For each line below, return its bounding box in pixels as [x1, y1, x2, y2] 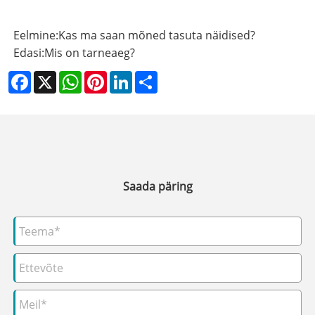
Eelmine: [13, 27, 58, 44]
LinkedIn [132, 69, 176, 85]
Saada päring [122, 179, 193, 195]
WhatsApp [82, 69, 136, 85]
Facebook [31, 69, 82, 85]
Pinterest [107, 69, 155, 85]
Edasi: [13, 45, 44, 61]
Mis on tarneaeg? [44, 45, 135, 61]
